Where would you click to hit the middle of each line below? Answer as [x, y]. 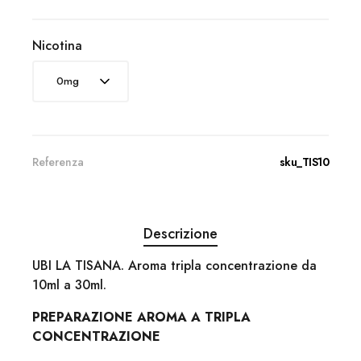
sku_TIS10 [304, 162]
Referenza [58, 162]
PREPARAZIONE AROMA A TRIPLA [141, 317]
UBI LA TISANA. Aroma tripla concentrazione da [174, 265]
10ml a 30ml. [69, 284]
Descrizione [180, 233]
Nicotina [57, 45]
